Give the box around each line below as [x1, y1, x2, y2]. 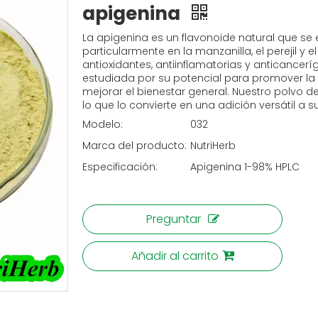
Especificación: [82, 160, 158, 174]
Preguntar [146, 211, 201, 227]
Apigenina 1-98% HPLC [190, 160, 300, 174]
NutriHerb [190, 138, 236, 153]
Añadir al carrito [131, 248, 219, 264]
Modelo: [82, 117, 123, 131]
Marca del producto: [82, 138, 187, 153]
